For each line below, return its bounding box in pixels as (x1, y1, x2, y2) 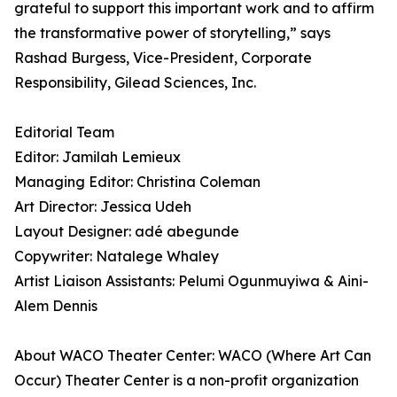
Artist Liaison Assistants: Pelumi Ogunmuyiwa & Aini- (14, 272, 369, 291)
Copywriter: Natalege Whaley (14, 247, 219, 266)
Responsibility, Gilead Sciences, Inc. (14, 74, 256, 92)
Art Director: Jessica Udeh (14, 198, 191, 216)
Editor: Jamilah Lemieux (14, 148, 181, 167)
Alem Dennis (14, 297, 97, 315)
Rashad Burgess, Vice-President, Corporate (14, 49, 312, 67)
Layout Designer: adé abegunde (14, 222, 239, 241)
